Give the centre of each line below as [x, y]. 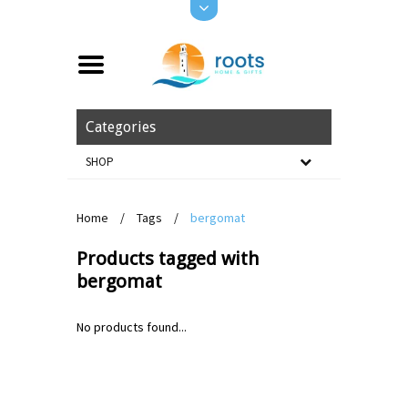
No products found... [132, 327]
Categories [121, 127]
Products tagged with [168, 259]
